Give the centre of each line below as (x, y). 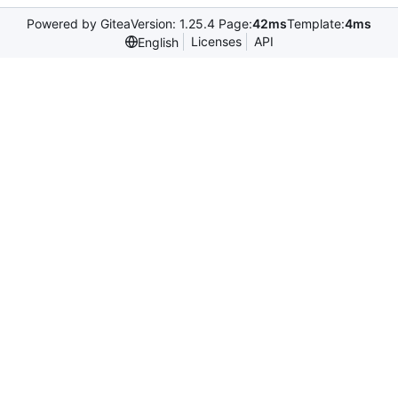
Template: (316, 24)
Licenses (216, 42)
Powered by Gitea (79, 24)
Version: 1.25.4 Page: (191, 24)
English (158, 42)
